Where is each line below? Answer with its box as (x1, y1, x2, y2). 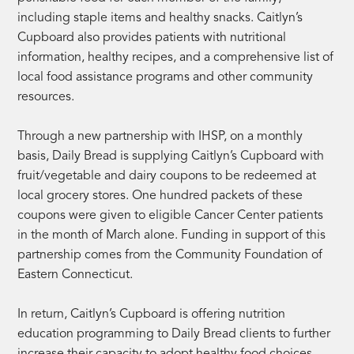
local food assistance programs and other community (17, 70, 314, 84)
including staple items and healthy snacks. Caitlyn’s (17, 11, 303, 24)
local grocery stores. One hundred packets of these (17, 189, 303, 202)
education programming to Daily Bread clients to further (17, 327, 331, 341)
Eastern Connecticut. (17, 268, 134, 281)
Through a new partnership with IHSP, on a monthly (17, 130, 303, 143)
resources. (17, 90, 75, 104)
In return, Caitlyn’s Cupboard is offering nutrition (17, 307, 286, 321)
